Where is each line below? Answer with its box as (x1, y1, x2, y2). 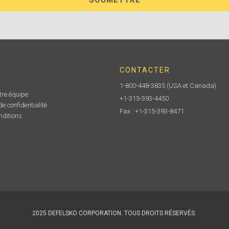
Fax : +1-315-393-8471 (120, 107, 184, 115)
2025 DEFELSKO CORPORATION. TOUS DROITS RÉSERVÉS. (32, 210, 197, 217)
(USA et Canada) (165, 82, 216, 89)
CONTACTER (120, 66, 170, 74)
